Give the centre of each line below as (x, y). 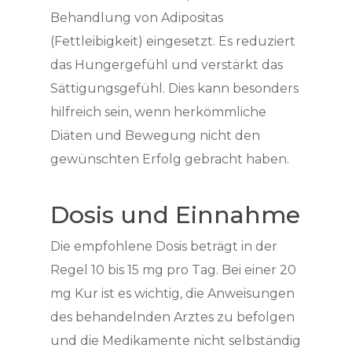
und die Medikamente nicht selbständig (176, 341)
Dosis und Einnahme (175, 215)
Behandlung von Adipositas (137, 18)
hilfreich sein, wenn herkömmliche (158, 112)
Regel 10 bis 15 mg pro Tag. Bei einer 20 (173, 270)
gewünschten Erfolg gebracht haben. (170, 159)
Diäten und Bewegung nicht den (155, 136)
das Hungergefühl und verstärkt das (167, 65)
